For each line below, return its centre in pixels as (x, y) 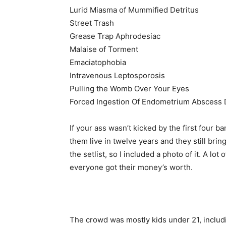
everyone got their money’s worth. (131, 167)
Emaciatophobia (98, 62)
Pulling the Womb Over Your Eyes (129, 89)
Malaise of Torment (104, 49)
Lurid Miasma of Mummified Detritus (134, 10)
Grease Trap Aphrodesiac (115, 36)
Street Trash (92, 23)
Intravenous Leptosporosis (117, 75)
